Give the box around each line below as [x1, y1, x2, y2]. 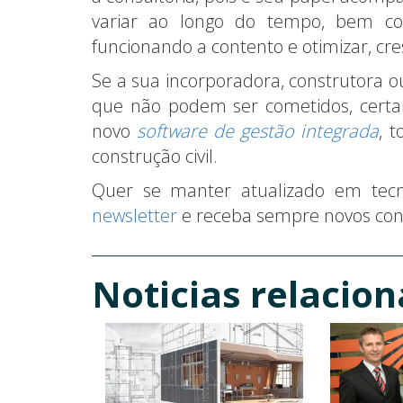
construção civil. [92, 144, 218, 169]
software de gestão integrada [137, 119, 380, 144]
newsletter [92, 203, 177, 228]
